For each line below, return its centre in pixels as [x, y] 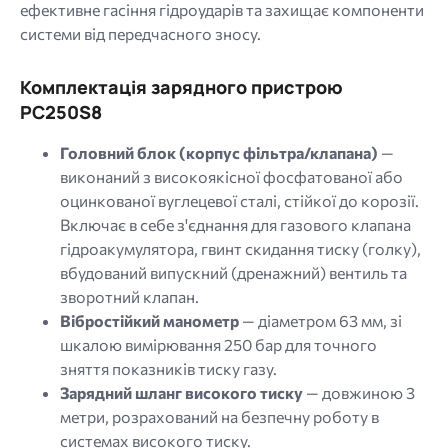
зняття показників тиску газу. [168, 368]
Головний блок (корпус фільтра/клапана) [219, 152]
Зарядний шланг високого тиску [181, 392]
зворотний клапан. [129, 296]
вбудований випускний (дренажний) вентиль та [233, 272]
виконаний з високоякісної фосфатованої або [231, 176]
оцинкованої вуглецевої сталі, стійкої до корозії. [239, 200]
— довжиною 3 [359, 392]
